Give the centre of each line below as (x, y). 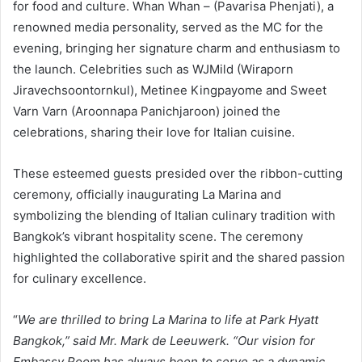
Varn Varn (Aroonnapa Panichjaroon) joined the (147, 111)
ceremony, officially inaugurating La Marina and (147, 194)
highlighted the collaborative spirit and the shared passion (179, 257)
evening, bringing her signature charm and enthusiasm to (177, 48)
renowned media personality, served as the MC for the (168, 27)
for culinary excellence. (80, 278)
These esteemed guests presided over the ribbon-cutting (178, 173)
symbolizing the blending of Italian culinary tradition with (174, 215)
